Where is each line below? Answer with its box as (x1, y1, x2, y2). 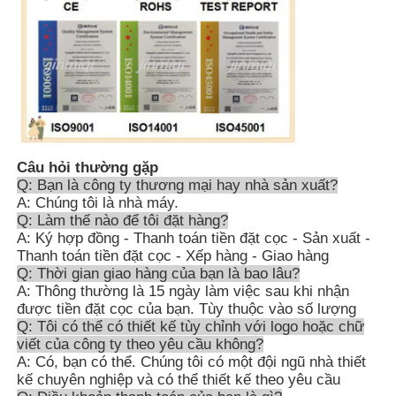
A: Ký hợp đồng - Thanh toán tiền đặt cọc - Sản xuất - (17, 229, 371, 247)
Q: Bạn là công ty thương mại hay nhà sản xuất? (17, 176, 339, 194)
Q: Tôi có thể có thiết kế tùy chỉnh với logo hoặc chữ (17, 317, 365, 335)
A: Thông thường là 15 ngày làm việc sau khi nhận (17, 282, 350, 300)
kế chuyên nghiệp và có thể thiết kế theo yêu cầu (17, 370, 341, 388)
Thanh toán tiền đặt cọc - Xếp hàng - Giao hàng (17, 247, 330, 264)
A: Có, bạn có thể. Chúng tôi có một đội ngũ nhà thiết (17, 353, 367, 370)
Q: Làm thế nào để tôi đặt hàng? (17, 211, 229, 229)
